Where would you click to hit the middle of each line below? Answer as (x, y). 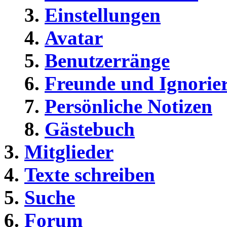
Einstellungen (103, 15)
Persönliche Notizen (128, 106)
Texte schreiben (90, 175)
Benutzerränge (107, 61)
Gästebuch (90, 129)
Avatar (74, 38)
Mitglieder (69, 152)
